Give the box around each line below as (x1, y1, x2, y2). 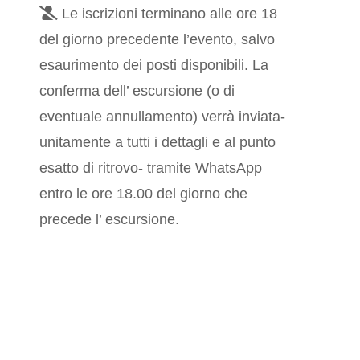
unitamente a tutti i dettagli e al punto (39, 134, 276, 151)
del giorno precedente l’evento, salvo (39, 31, 276, 48)
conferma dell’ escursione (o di (39, 83, 235, 100)
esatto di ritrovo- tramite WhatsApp (39, 160, 263, 177)
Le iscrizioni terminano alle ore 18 (58, 6, 278, 22)
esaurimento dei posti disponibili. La (39, 57, 269, 74)
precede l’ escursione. (39, 211, 180, 228)
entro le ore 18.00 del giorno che (39, 186, 248, 202)
